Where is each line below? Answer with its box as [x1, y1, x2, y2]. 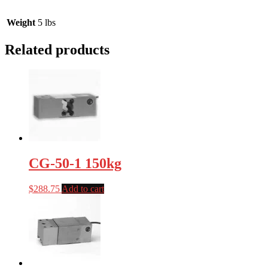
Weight [7, 17, 35, 28]
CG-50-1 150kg [29, 156, 121, 172]
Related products [5, 41, 109, 57]
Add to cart [62, 184, 104, 194]
